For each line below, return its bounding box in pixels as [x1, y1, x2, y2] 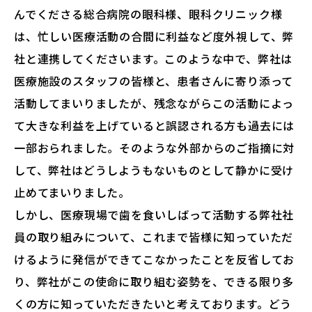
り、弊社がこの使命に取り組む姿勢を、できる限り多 [14, 273, 295, 290]
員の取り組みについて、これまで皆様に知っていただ [14, 228, 294, 246]
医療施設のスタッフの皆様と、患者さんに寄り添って [14, 72, 294, 90]
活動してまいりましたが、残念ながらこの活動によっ [14, 95, 295, 112]
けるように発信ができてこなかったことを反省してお [14, 251, 295, 268]
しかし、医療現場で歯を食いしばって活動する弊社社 [14, 206, 295, 224]
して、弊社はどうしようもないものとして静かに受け [14, 162, 295, 179]
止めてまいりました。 [14, 184, 130, 201]
